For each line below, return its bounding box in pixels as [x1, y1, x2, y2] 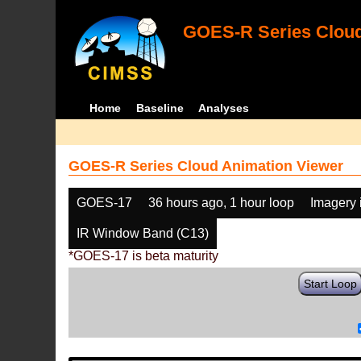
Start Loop [304, 277, 358, 290]
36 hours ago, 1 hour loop [148, 196, 295, 210]
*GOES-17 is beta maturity [68, 249, 219, 263]
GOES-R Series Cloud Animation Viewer [68, 158, 344, 174]
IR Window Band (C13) [77, 226, 210, 240]
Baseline [135, 102, 184, 114]
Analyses [198, 102, 250, 114]
